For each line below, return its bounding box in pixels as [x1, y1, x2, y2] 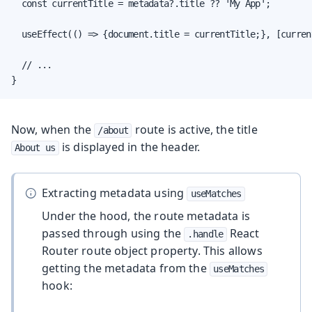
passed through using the [42, 225, 185, 241]
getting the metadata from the [42, 260, 210, 276]
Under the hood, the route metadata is [42, 208, 251, 224]
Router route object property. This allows [42, 242, 263, 258]
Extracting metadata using [42, 185, 187, 201]
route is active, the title [132, 121, 258, 137]
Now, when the [11, 121, 95, 137]
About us [15, 141, 56, 153]
